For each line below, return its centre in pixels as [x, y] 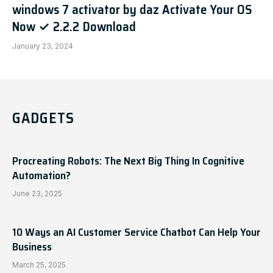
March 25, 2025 [39, 265]
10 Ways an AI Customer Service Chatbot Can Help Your [136, 232]
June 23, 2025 [37, 193]
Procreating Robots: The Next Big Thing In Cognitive [128, 161]
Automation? [41, 175]
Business [32, 247]
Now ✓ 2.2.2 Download [74, 27]
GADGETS [43, 118]
